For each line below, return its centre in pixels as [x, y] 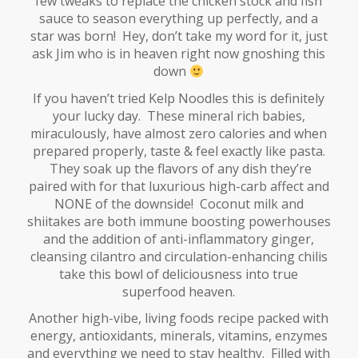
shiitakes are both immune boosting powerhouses [179, 221]
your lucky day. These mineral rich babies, [179, 115]
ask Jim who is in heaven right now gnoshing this [179, 54]
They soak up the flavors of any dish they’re [179, 168]
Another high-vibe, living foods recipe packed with [179, 318]
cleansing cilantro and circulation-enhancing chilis [179, 256]
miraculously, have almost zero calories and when [179, 133]
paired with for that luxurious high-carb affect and [179, 186]
